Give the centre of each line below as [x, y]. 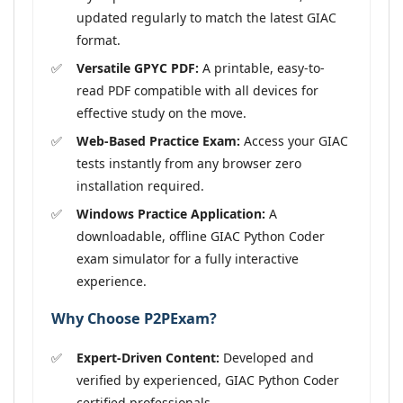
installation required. [140, 185]
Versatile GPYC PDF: [138, 67]
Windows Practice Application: [171, 213]
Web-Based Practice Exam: [158, 140]
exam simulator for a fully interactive [188, 258]
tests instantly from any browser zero [189, 163]
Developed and [267, 357]
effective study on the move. [161, 112]
